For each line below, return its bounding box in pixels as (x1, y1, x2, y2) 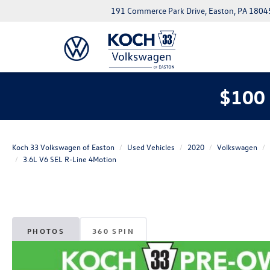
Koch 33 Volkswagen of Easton (12, 142, 115, 152)
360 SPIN (92, 225, 135, 236)
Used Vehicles (127, 142, 175, 152)
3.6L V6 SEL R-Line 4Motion (23, 154, 116, 165)
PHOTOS (27, 225, 65, 236)
